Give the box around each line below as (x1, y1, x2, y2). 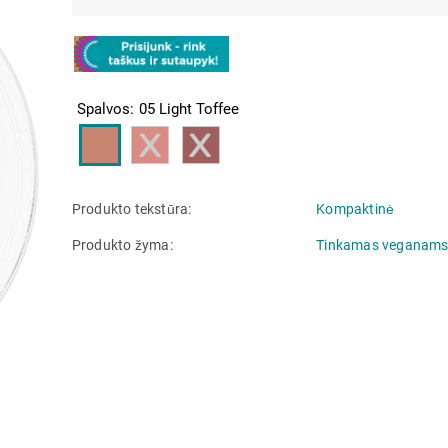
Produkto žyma (71, 236, 173, 253)
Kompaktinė (316, 200, 395, 217)
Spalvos (76, 99, 130, 118)
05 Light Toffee (138, 99, 239, 118)
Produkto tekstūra (71, 200, 192, 217)
